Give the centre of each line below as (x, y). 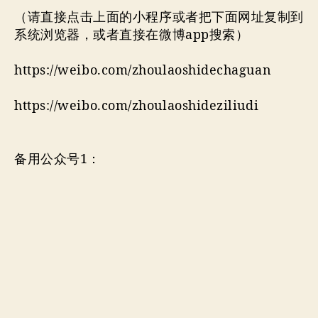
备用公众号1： (57, 159)
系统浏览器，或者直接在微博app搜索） (132, 35)
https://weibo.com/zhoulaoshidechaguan (143, 70)
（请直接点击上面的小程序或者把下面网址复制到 (159, 17)
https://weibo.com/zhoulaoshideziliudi (138, 106)
